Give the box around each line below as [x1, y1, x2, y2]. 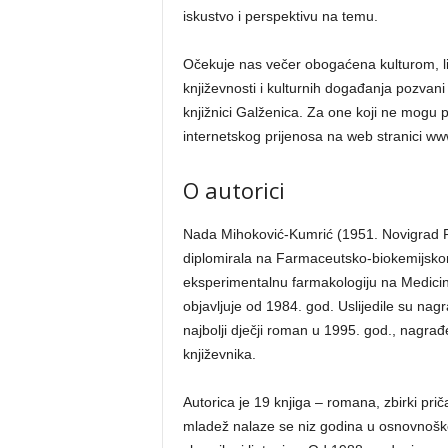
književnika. [182, 346, 256, 362]
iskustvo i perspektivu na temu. [182, 8, 378, 24]
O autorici [182, 175, 285, 205]
